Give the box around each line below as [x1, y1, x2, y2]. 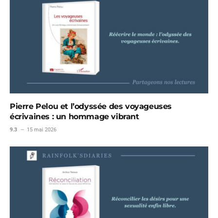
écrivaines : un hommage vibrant [10, 112, 139, 122]
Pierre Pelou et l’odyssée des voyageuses [10, 102, 172, 111]
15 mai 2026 [27, 127, 56, 133]
